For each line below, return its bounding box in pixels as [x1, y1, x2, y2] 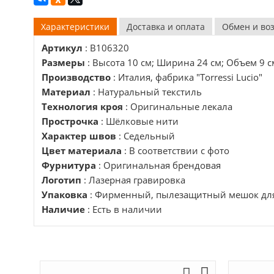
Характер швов [41, 130, 119, 142]
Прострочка [41, 115, 101, 127]
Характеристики [40, 21, 109, 32]
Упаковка [41, 188, 90, 201]
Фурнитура [41, 159, 98, 171]
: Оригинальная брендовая [98, 159, 221, 171]
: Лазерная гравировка [83, 174, 185, 186]
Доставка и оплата [126, 21, 205, 32]
